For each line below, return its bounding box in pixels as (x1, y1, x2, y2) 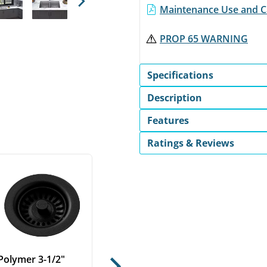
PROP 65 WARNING (160, 32, 248, 45)
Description (147, 90, 202, 105)
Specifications (147, 67, 213, 82)
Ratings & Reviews (147, 135, 234, 150)
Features (147, 113, 189, 128)
